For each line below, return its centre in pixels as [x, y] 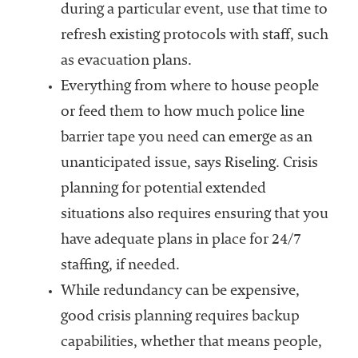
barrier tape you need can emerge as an [186, 139]
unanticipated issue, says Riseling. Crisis [189, 164]
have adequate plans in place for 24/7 [181, 241]
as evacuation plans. [126, 62]
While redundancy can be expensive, [180, 292]
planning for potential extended [163, 190]
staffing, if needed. [120, 267]
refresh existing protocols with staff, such [194, 36]
